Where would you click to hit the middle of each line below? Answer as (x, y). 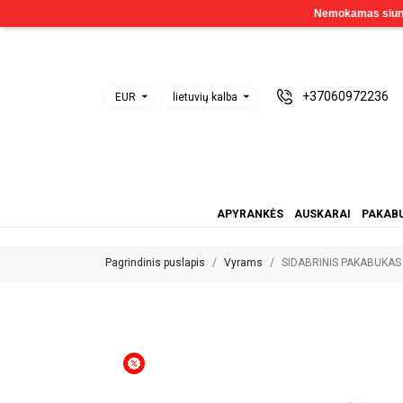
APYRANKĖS (250, 214)
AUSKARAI (322, 214)
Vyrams (243, 263)
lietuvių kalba (205, 97)
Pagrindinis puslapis (155, 263)
